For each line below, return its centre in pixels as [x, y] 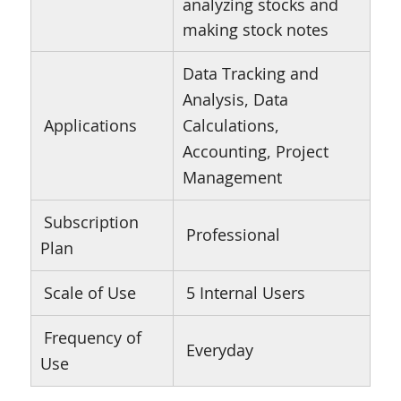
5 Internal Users [245, 293]
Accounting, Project [255, 151]
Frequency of [92, 337]
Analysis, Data [235, 99]
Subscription [91, 222]
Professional [233, 235]
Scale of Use [90, 293]
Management [232, 177]
